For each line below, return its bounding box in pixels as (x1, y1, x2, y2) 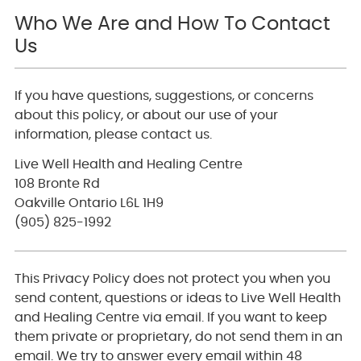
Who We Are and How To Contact (14, 14, 330, 34)
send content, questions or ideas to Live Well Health (14, 292, 341, 305)
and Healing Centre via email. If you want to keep (14, 311, 327, 325)
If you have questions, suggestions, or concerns (14, 89, 313, 103)
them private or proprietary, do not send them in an (14, 330, 342, 344)
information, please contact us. (14, 128, 212, 142)
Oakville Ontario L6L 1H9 (14, 197, 164, 210)
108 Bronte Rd (14, 177, 100, 191)
